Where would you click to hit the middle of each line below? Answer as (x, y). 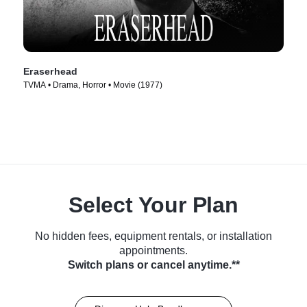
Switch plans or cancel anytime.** (153, 265)
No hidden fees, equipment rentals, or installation (153, 236)
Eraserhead (51, 71)
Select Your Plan (153, 205)
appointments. (153, 250)
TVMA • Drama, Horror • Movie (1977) (93, 85)
